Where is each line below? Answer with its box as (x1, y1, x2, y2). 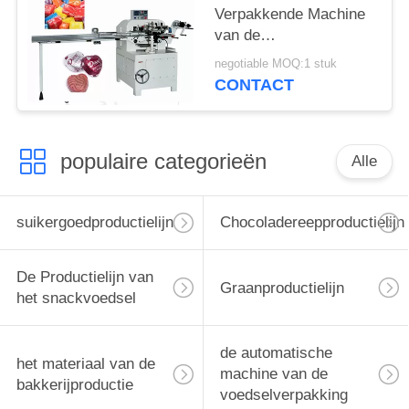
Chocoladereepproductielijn (219, 214, 404, 232)
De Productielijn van (16, 268, 153, 287)
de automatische (219, 344, 332, 362)
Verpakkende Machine (215, 5, 366, 23)
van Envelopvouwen (215, 89, 351, 107)
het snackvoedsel (16, 289, 136, 308)
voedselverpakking (219, 386, 348, 404)
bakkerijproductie (16, 375, 133, 393)
